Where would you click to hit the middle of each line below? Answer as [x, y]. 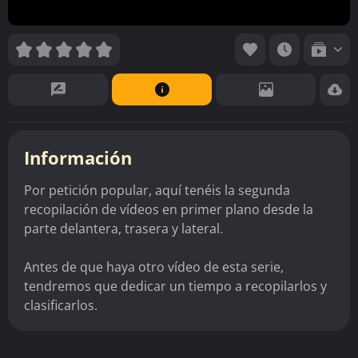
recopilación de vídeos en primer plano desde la [169, 209]
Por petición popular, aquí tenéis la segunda [157, 190]
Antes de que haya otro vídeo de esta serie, [154, 267]
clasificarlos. [61, 305]
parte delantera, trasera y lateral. [123, 228]
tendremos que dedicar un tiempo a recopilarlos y [175, 286]
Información [78, 157]
